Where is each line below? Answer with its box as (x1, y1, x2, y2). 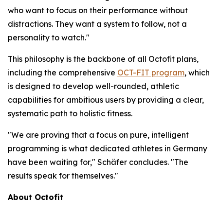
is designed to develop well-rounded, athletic (8, 81, 179, 91)
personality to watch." (8, 33, 90, 42)
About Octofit (8, 192, 63, 202)
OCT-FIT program (117, 68, 184, 77)
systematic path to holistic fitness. (8, 109, 132, 118)
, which (184, 68, 210, 77)
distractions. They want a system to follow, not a (8, 19, 187, 29)
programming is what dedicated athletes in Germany (8, 144, 207, 153)
